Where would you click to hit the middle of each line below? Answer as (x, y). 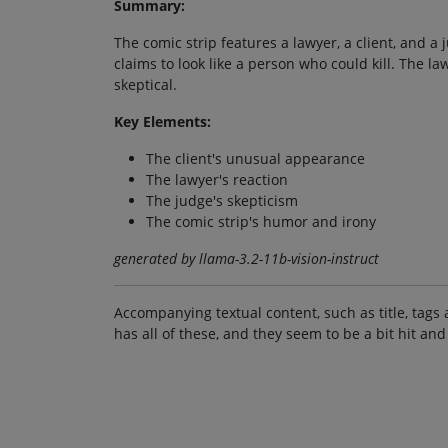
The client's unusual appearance (255, 158)
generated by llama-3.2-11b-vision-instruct (246, 258)
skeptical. (145, 84)
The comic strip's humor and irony (261, 221)
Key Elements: (162, 121)
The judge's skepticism (222, 200)
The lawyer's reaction (217, 179)
